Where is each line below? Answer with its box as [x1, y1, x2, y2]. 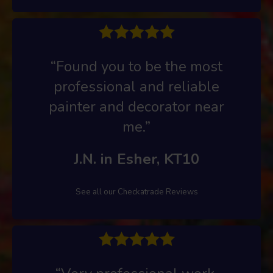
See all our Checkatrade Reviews [75, 186, 198, 197]
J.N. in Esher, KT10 [74, 149, 199, 169]
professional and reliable [54, 76, 219, 96]
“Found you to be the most [51, 56, 222, 76]
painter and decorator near [49, 96, 224, 116]
